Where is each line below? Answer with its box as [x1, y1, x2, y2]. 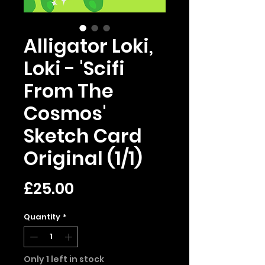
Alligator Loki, [24, 32, 153, 59]
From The [24, 77, 114, 104]
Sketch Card [24, 122, 142, 149]
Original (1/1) [24, 144, 143, 172]
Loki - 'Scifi [24, 54, 125, 82]
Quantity [24, 211, 60, 222]
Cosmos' [24, 99, 106, 127]
